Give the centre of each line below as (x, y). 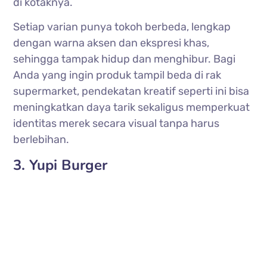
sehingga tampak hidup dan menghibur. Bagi (125, 59)
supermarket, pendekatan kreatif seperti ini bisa (131, 91)
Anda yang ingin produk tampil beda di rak (117, 75)
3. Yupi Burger (60, 165)
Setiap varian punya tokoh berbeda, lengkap (122, 27)
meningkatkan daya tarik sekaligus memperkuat (132, 107)
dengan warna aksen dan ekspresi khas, (111, 43)
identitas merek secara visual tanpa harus (117, 123)
